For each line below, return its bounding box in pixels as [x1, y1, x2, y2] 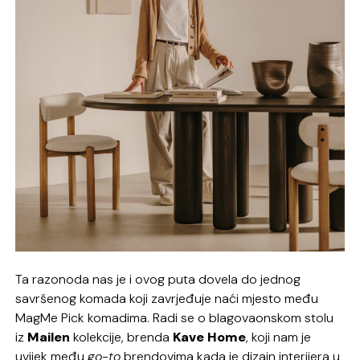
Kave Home [173, 328, 247, 346]
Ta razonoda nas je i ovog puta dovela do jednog [15, 270, 301, 288]
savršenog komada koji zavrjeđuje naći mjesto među [15, 289, 319, 307]
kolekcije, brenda [73, 328, 174, 346]
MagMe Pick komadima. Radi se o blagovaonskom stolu [15, 309, 334, 326]
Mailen [24, 328, 74, 346]
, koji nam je [246, 328, 312, 346]
